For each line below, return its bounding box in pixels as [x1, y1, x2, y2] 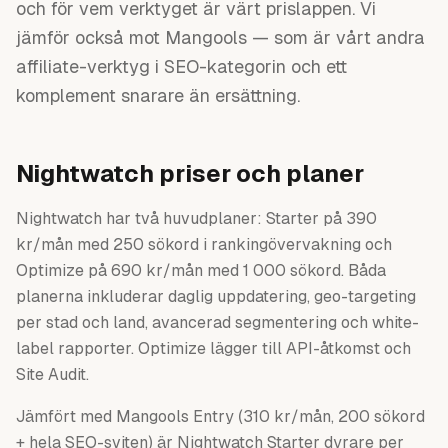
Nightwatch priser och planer [16, 160, 364, 187]
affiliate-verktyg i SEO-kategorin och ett [16, 56, 347, 77]
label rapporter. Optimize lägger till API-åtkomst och [16, 339, 411, 358]
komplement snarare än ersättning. [16, 85, 300, 106]
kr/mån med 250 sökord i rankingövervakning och [16, 235, 392, 254]
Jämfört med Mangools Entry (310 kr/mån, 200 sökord [16, 407, 425, 426]
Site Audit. [16, 365, 89, 384]
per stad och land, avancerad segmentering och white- [16, 313, 419, 332]
